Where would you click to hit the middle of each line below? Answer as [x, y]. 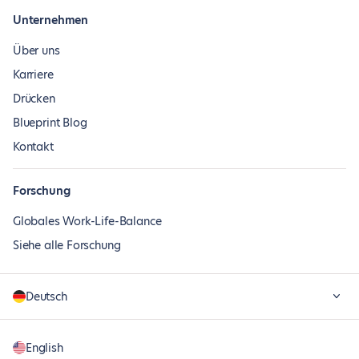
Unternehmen [51, 20]
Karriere [33, 75]
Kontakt [33, 147]
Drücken [34, 99]
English [44, 348]
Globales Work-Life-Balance [87, 221]
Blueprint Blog [50, 123]
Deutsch [46, 296]
